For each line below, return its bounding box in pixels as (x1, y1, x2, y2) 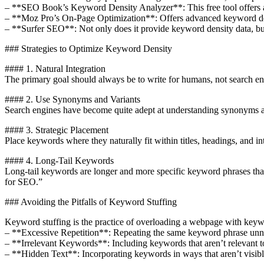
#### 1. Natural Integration (5, 63, 105, 74)
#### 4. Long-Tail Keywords (5, 155, 114, 166)
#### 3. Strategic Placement (5, 124, 108, 135)
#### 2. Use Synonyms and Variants (5, 94, 140, 104)
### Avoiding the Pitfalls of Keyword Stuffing (5, 196, 177, 207)
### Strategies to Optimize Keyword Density (5, 43, 172, 54)
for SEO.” (5, 176, 42, 187)
